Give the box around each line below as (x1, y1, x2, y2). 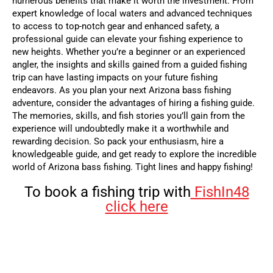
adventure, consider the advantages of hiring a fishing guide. (12, 97, 255, 109)
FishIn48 (190, 183, 249, 201)
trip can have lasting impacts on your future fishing (12, 72, 218, 83)
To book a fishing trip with (24, 183, 191, 201)
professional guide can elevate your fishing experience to (12, 34, 243, 45)
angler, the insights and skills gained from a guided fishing (12, 59, 247, 71)
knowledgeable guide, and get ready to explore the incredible (12, 149, 257, 160)
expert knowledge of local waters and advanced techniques (12, 8, 252, 19)
